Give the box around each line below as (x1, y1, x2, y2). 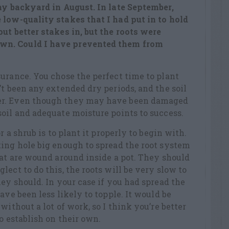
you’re (134, 201, 159, 212)
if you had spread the (96, 176, 186, 188)
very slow (135, 164, 176, 175)
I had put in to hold (107, 14, 188, 25)
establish (6, 213, 44, 224)
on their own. (43, 213, 101, 224)
